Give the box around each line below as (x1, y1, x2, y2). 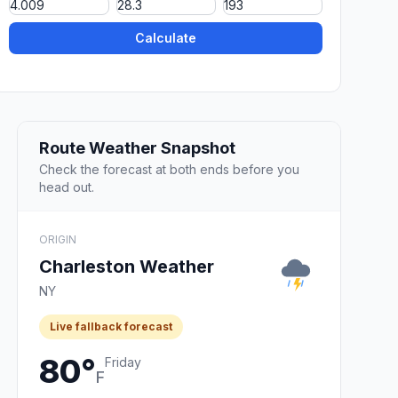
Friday (105, 354, 141, 370)
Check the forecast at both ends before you (39, 161, 299, 177)
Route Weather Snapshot (39, 138, 235, 157)
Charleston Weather (39, 255, 214, 277)
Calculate (135, 30, 197, 46)
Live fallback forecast (50, 319, 172, 333)
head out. (39, 179, 94, 195)
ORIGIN (39, 232, 76, 246)
